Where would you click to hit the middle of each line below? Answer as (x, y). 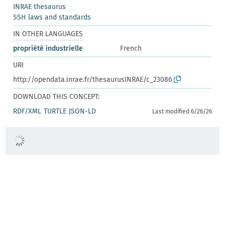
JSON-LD (83, 111)
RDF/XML (27, 111)
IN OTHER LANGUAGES (48, 34)
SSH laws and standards (52, 17)
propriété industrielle (48, 48)
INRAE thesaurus (40, 7)
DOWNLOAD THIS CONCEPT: (57, 96)
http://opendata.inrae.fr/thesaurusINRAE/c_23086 (93, 79)
